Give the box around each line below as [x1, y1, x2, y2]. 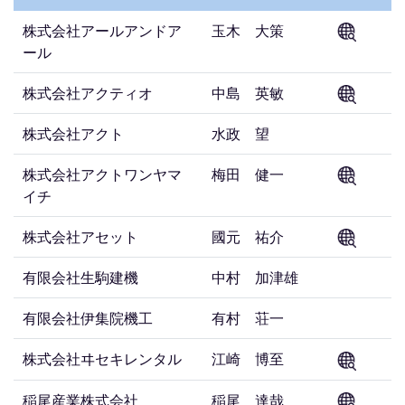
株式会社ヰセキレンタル [23, 348, 182, 370]
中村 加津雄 [212, 267, 298, 288]
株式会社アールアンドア [23, 19, 182, 41]
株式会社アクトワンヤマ [23, 164, 182, 185]
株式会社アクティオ [23, 81, 153, 103]
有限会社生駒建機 [23, 267, 138, 288]
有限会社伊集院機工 [23, 307, 153, 329]
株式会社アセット [23, 226, 138, 248]
